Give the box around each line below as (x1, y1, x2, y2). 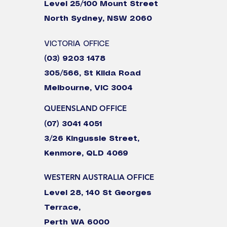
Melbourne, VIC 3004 (44, 85, 133, 92)
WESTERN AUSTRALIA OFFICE (44, 172, 154, 182)
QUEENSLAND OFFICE (44, 103, 127, 113)
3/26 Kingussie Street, (44, 135, 139, 142)
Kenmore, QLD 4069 (44, 150, 128, 157)
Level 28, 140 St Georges (44, 190, 152, 197)
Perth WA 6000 (44, 219, 109, 226)
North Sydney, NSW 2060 (44, 15, 152, 22)
